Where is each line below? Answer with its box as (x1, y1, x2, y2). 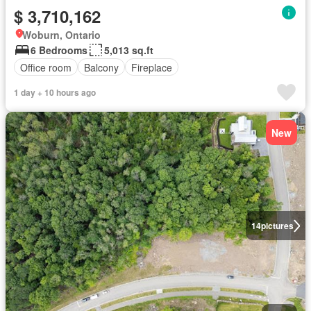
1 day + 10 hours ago (14, 86, 96, 99)
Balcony (84, 60, 119, 74)
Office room (20, 60, 72, 74)
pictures (260, 219, 294, 233)
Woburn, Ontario (22, 28, 101, 42)
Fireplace (131, 60, 172, 74)
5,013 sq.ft (104, 43, 153, 57)
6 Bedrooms (31, 43, 87, 57)
